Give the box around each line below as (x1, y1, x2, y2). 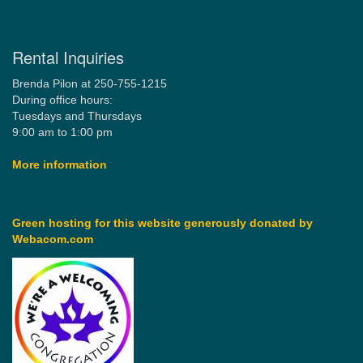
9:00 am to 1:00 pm (12, 126, 113, 139)
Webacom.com (12, 233, 93, 246)
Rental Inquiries (12, 45, 124, 69)
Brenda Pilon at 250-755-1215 (12, 78, 167, 90)
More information (12, 159, 107, 171)
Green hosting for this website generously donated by (12, 217, 313, 229)
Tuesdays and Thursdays (12, 110, 142, 122)
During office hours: (12, 94, 113, 106)
